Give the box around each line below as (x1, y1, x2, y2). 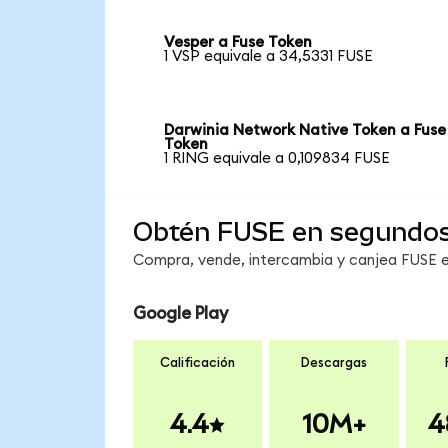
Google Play (132, 305, 228, 323)
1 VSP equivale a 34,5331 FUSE (164, 49, 374, 65)
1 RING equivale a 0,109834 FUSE (164, 150, 391, 166)
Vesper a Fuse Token (164, 35, 313, 51)
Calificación (160, 355, 235, 370)
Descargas (300, 355, 367, 370)
